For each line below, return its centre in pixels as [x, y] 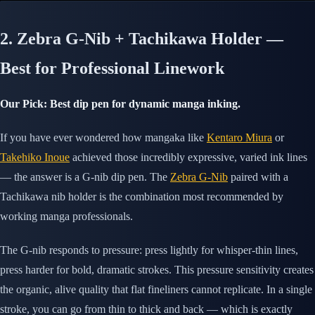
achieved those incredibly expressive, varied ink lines [188, 157]
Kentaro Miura [239, 138]
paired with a [258, 177]
